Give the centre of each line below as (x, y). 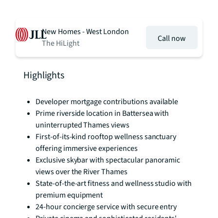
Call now (172, 38)
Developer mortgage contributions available (107, 102)
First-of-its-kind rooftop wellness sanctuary (106, 137)
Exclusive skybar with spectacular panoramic (108, 160)
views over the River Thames (82, 172)
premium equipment (69, 195)
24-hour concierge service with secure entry (106, 207)
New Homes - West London (86, 32)
